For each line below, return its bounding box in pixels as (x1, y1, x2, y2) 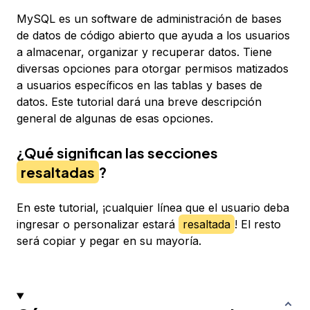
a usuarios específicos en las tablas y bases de (17, 78, 262, 93)
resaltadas (21, 163, 95, 181)
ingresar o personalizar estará (17, 217, 179, 232)
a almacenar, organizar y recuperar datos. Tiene (17, 45, 272, 60)
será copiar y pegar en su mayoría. (17, 234, 201, 248)
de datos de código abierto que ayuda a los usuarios (17, 28, 290, 43)
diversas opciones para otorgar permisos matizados (17, 62, 289, 76)
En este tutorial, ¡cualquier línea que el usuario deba (17, 201, 289, 215)
